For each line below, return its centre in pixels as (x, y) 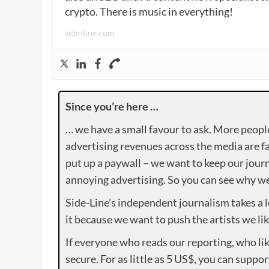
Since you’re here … (112, 107)
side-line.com (90, 33)
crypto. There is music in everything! (149, 12)
